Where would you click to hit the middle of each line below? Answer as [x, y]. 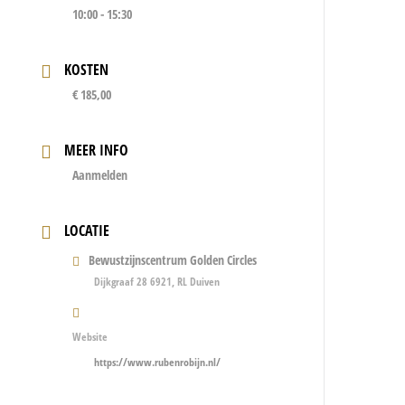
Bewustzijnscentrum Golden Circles [173, 260]
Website [90, 337]
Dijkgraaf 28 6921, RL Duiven [157, 282]
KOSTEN [87, 70]
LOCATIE [87, 231]
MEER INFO [97, 150]
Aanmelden [100, 175]
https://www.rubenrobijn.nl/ [158, 362]
